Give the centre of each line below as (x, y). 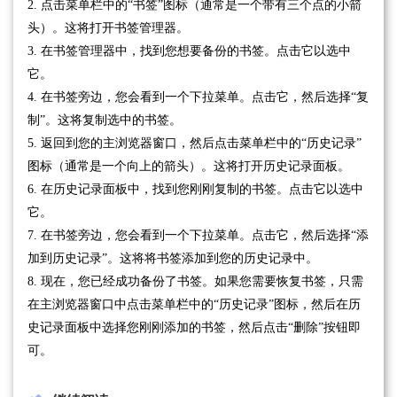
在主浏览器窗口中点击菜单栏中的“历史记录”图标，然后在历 (194, 305)
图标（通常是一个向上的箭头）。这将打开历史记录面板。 (189, 167)
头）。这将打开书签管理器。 (108, 28)
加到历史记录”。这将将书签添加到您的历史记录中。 (173, 259)
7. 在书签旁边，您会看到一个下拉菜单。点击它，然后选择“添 (198, 236)
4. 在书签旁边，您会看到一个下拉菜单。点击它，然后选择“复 (198, 97)
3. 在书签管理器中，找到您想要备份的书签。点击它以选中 (189, 51)
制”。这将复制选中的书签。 (105, 121)
